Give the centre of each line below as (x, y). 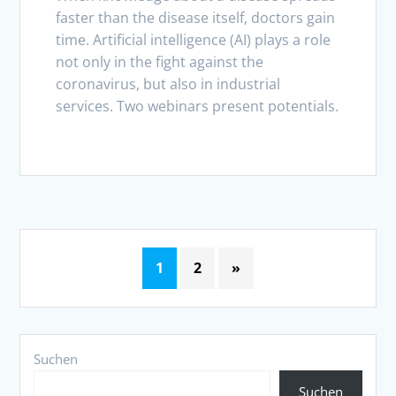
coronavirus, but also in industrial (168, 84)
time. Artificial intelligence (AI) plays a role (194, 39)
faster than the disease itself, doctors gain (196, 17)
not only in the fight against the (160, 61)
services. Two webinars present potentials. (198, 106)
